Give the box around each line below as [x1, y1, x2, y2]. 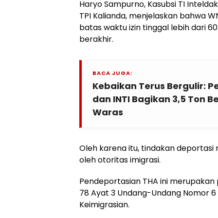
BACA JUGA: [92, 69, 132, 77]
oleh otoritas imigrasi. [79, 154, 161, 165]
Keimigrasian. [79, 199, 129, 210]
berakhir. [79, 34, 113, 45]
